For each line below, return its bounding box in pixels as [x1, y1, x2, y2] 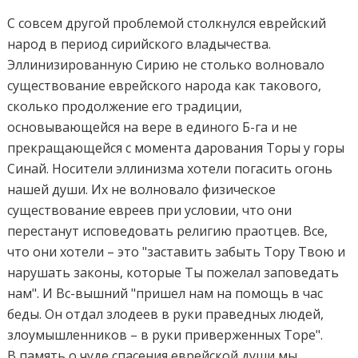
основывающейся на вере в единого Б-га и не [7, 117, 298, 136]
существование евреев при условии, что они [7, 201, 292, 219]
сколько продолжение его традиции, [7, 97, 243, 115]
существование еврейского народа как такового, [7, 76, 322, 94]
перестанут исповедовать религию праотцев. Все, [7, 221, 328, 240]
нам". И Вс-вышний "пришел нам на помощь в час [7, 284, 324, 302]
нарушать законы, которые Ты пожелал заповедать [7, 263, 340, 281]
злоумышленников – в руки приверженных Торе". [7, 325, 324, 344]
